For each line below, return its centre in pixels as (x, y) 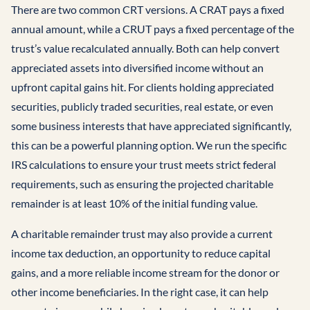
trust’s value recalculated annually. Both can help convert (145, 48)
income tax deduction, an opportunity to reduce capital (141, 253)
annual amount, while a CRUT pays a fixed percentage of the (153, 29)
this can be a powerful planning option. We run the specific (149, 145)
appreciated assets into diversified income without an (137, 68)
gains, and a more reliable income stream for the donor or (145, 273)
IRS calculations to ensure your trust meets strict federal (144, 165)
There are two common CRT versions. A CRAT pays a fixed (148, 10)
